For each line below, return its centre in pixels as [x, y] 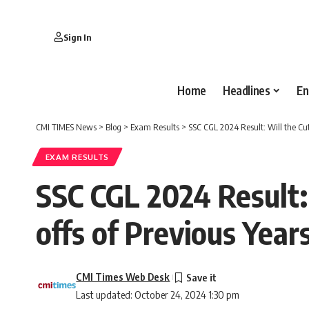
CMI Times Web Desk [123, 277]
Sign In [77, 37]
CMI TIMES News [66, 127]
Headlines [246, 90]
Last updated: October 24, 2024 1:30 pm [158, 295]
